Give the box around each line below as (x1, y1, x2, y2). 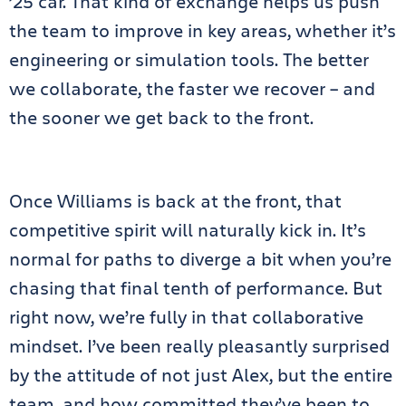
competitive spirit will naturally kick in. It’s (9, 217, 366, 242)
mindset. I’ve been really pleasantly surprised (9, 333, 390, 358)
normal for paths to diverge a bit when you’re (9, 246, 391, 271)
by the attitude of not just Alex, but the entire (9, 362, 392, 387)
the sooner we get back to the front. (9, 104, 314, 130)
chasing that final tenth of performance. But (9, 275, 382, 300)
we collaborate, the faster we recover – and (9, 75, 375, 101)
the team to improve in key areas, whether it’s (9, 17, 396, 43)
